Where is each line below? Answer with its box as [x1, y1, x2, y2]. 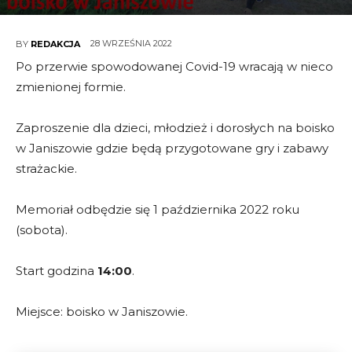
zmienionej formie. [16, 79, 126, 95]
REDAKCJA [31, 38, 80, 49]
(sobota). [16, 222, 68, 238]
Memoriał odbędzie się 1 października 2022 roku [16, 202, 299, 218]
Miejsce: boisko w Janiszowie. [16, 304, 188, 320]
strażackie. [16, 161, 77, 177]
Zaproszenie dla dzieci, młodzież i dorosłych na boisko [16, 120, 335, 136]
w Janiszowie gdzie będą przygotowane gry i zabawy [16, 141, 328, 156]
